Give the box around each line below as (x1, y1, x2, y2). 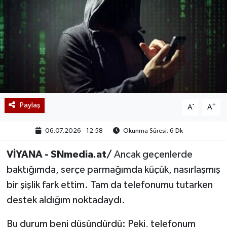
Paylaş (19, 101, 41, 109)
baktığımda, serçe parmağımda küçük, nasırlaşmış (6, 164, 220, 175)
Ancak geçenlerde (113, 149, 193, 160)
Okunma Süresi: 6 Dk (121, 127, 183, 134)
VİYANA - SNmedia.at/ (6, 149, 114, 160)
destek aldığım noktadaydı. (6, 195, 125, 205)
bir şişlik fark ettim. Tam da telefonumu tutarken (6, 179, 213, 190)
